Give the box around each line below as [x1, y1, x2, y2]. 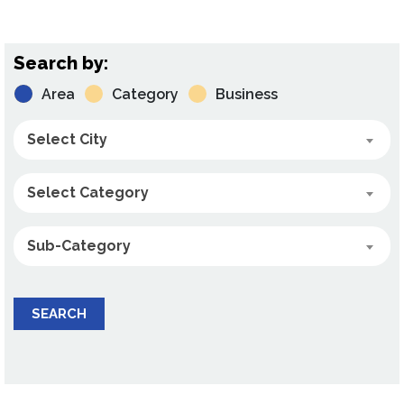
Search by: [14, 52, 108, 74]
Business [216, 86, 278, 103]
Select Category [27, 184, 149, 201]
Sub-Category [27, 237, 131, 254]
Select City [27, 131, 107, 148]
